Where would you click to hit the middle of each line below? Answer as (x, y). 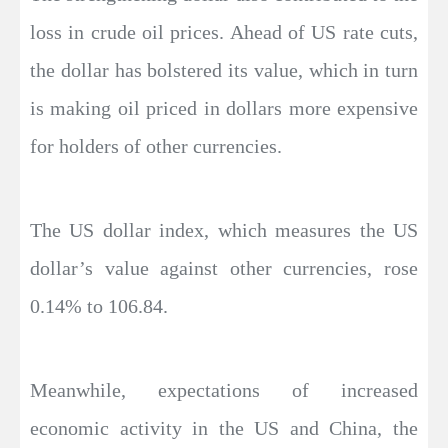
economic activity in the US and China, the (224, 428)
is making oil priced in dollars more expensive (224, 108)
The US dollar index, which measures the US (224, 230)
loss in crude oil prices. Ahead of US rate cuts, (224, 32)
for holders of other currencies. (156, 146)
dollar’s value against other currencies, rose (224, 268)
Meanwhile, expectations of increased (224, 390)
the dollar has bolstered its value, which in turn (224, 70)
